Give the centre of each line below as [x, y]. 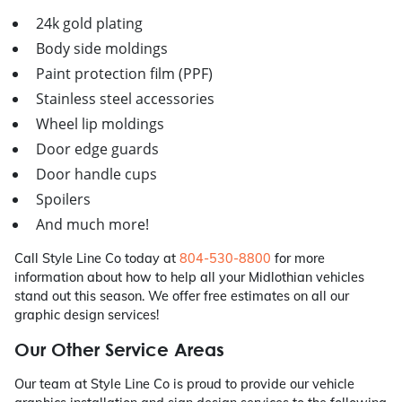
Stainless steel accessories [125, 99]
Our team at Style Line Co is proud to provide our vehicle [184, 385]
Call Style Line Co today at [97, 259]
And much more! [92, 225]
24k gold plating [89, 24]
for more [298, 259]
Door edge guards [97, 149]
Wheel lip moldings [100, 124]
